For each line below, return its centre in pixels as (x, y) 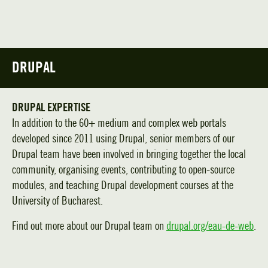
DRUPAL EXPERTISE (51, 108)
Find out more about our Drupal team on (89, 226)
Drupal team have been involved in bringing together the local (129, 154)
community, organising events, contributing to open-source (123, 170)
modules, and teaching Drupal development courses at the (123, 185)
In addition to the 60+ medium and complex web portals (119, 123)
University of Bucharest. (57, 201)
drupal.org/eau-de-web (210, 226)
